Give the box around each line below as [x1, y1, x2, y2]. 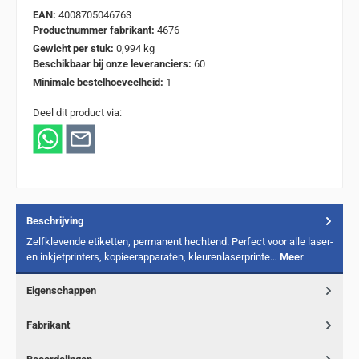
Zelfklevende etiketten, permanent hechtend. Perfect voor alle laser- [26, 235, 333, 248]
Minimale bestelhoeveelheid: [33, 75, 166, 88]
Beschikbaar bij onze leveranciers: [33, 57, 194, 70]
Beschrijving [26, 214, 83, 227]
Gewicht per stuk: [33, 42, 116, 54]
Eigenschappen [26, 284, 96, 296]
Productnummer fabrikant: [33, 23, 157, 36]
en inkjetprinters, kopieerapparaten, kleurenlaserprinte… [26, 250, 280, 263]
